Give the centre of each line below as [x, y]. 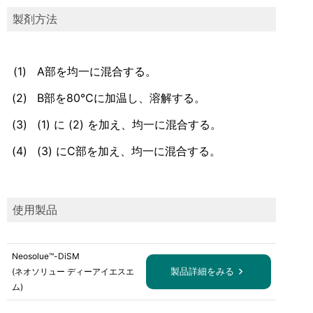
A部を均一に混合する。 [97, 71]
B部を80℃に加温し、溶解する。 [121, 98]
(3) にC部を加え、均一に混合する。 [129, 151]
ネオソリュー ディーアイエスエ [74, 271]
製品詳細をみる [202, 271]
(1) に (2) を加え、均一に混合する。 [129, 124]
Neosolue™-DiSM [46, 256]
